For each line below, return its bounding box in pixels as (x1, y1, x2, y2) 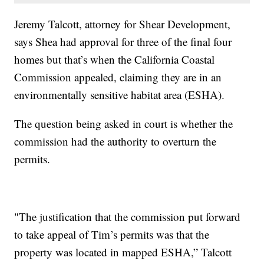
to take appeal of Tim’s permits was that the (14, 226, 210, 242)
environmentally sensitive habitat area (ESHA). (14, 87, 225, 102)
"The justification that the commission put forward (14, 209, 241, 224)
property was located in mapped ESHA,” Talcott (14, 244, 232, 259)
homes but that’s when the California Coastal (14, 51, 215, 67)
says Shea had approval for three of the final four (14, 34, 232, 49)
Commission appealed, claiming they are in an (14, 69, 222, 84)
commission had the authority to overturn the (14, 133, 217, 148)
